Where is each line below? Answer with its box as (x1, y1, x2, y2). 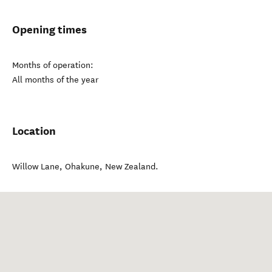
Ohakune (65, 161, 100, 172)
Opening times (12, 22, 87, 36)
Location (12, 124, 56, 138)
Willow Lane (12, 161, 59, 172)
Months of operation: (12, 60, 93, 70)
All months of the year (12, 75, 98, 85)
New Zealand (105, 161, 155, 172)
